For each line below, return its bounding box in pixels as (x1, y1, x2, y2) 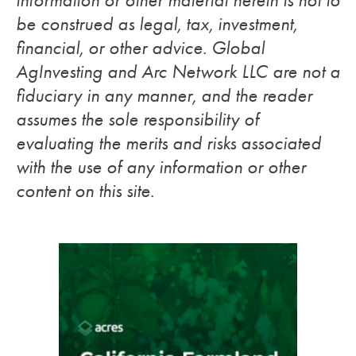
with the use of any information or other (16, 156, 306, 178)
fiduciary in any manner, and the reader (16, 84, 312, 106)
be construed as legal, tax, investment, (16, 13, 297, 35)
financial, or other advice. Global (16, 37, 265, 59)
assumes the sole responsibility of (16, 108, 259, 130)
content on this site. (16, 180, 154, 202)
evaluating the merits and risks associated (16, 132, 321, 154)
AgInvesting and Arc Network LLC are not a (16, 60, 340, 83)
